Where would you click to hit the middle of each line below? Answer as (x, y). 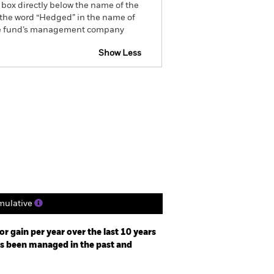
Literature (103, 123)
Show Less (120, 53)
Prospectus (71, 87)
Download (137, 87)
